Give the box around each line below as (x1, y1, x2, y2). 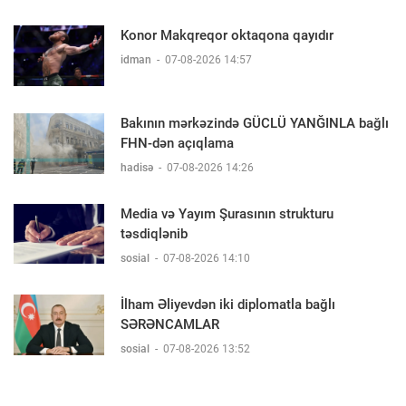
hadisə (121, 160, 156, 174)
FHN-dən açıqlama (121, 134, 234, 151)
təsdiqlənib (121, 225, 188, 242)
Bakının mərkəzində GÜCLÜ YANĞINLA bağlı (121, 114, 389, 131)
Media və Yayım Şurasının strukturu (121, 205, 333, 222)
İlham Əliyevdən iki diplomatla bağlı (121, 295, 335, 313)
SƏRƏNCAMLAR (121, 315, 219, 333)
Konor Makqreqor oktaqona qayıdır (121, 27, 333, 44)
